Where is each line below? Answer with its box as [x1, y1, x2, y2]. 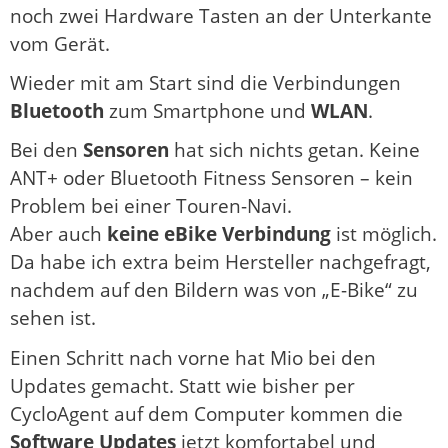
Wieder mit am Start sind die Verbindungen [10, 69, 401, 96]
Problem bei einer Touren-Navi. [10, 193, 292, 220]
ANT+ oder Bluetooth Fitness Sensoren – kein [10, 165, 413, 192]
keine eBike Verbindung [107, 221, 331, 248]
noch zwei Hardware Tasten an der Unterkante [10, 2, 432, 29]
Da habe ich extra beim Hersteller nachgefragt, [10, 249, 431, 276]
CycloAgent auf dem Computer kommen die [10, 400, 403, 427]
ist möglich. [331, 221, 437, 248]
